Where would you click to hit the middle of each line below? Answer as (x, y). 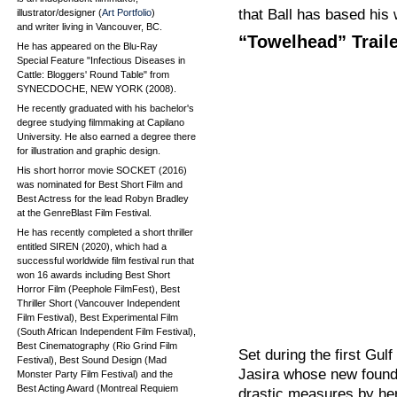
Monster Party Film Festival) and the (95, 374)
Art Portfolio (127, 12)
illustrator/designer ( (59, 12)
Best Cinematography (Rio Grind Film (97, 346)
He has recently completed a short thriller (105, 232)
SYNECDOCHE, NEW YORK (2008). (97, 89)
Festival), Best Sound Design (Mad (92, 360)
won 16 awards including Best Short (93, 275)
